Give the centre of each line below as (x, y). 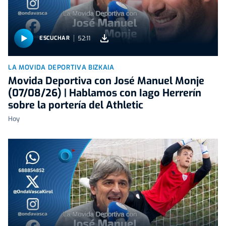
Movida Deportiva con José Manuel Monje (106, 81)
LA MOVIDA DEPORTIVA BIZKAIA (61, 67)
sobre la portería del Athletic (76, 105)
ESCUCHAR (55, 38)
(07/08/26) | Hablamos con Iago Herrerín (105, 93)
